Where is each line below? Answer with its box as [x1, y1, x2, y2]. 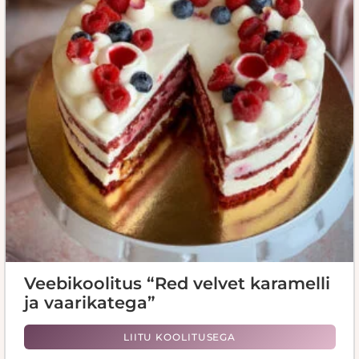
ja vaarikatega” [23, 292, 155, 313]
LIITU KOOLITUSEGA [123, 330, 236, 343]
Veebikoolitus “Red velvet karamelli [23, 272, 330, 293]
